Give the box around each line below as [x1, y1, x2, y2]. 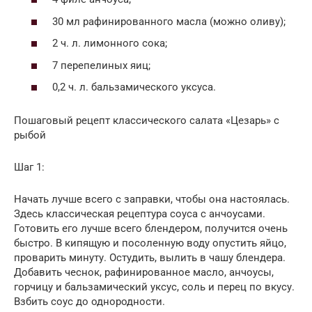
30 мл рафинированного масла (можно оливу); [52, 15, 286, 28]
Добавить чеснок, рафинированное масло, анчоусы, [14, 266, 274, 279]
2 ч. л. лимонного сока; [52, 37, 167, 50]
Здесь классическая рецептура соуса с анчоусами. [14, 208, 265, 221]
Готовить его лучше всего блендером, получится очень [14, 222, 288, 235]
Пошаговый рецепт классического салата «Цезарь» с [14, 114, 279, 127]
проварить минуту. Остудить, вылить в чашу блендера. [14, 251, 286, 265]
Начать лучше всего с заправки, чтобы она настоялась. [14, 193, 290, 206]
